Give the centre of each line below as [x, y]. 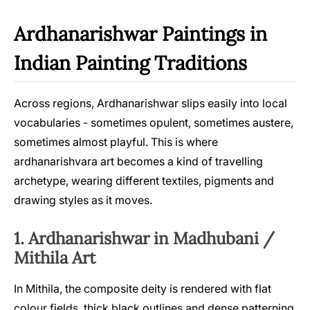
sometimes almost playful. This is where [116, 142]
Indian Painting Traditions [130, 63]
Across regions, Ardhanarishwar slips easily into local [151, 103]
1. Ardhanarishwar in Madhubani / [144, 239]
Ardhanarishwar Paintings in [140, 34]
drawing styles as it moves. [83, 200]
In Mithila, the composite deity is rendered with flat [143, 289]
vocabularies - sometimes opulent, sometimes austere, [154, 123]
